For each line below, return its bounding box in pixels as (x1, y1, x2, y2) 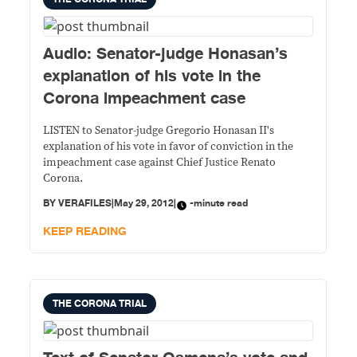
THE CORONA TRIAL (53, 296, 147, 312)
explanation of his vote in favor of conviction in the (43, 141, 294, 152)
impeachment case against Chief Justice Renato (43, 157, 277, 168)
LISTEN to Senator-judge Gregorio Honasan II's (43, 125, 275, 136)
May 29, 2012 (114, 195, 175, 211)
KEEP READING (43, 222, 127, 241)
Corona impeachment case (43, 85, 246, 112)
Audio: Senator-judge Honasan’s (43, 41, 288, 67)
